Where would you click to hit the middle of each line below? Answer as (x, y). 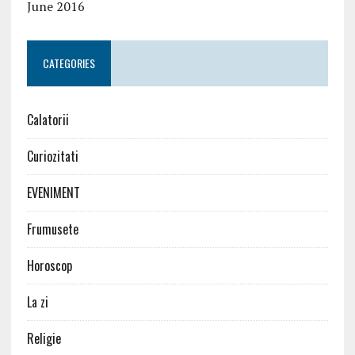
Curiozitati (52, 157)
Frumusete (52, 229)
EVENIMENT (53, 193)
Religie (44, 339)
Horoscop (49, 266)
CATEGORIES (69, 63)
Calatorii (48, 120)
